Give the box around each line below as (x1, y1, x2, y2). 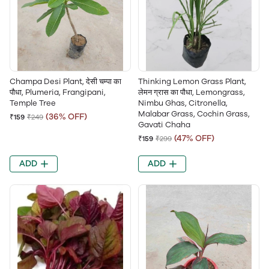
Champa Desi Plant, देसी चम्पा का (10, 77, 121, 86)
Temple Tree (10, 98, 56, 107)
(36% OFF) (46, 112, 87, 122)
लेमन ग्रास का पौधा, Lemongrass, (138, 88, 245, 97)
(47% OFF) (174, 133, 214, 144)
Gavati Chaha (138, 120, 190, 129)
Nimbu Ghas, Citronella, (138, 98, 228, 107)
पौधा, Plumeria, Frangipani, (10, 88, 106, 97)
